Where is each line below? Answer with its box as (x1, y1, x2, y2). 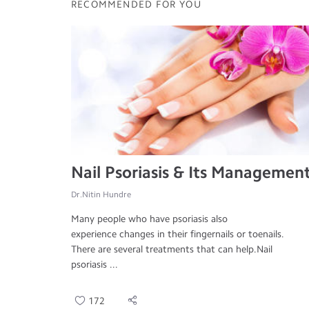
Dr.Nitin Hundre (71, 189, 131, 199)
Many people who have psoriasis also (71, 212, 228, 225)
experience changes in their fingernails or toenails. (71, 228, 284, 240)
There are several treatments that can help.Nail (71, 243, 272, 255)
